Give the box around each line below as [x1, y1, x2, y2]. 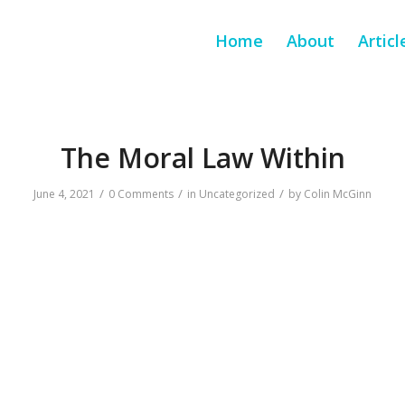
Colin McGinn [304, 186, 372, 202]
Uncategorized [199, 186, 275, 202]
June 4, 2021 [33, 186, 95, 202]
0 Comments [108, 186, 174, 202]
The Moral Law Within [60, 139, 345, 176]
